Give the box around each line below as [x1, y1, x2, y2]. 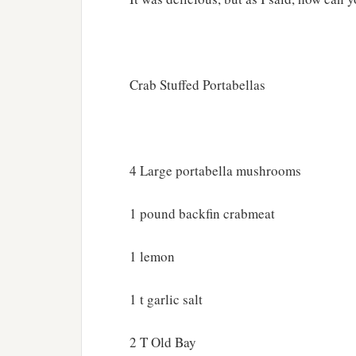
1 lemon [130, 247, 175, 265]
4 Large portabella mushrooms [130, 161, 301, 180]
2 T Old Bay [130, 333, 196, 351]
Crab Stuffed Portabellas [130, 75, 265, 94]
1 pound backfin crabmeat [130, 204, 275, 222]
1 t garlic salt [130, 290, 203, 308]
